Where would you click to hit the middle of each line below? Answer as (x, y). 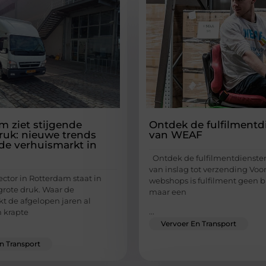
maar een (168, 191)
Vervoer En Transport (199, 224)
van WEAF (176, 134)
